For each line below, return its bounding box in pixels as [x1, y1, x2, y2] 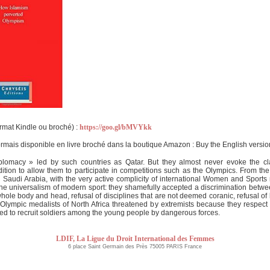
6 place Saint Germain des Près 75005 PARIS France [68, 243, 202, 250]
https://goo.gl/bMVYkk [80, 123, 152, 132]
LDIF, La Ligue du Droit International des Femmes [55, 234, 215, 243]
